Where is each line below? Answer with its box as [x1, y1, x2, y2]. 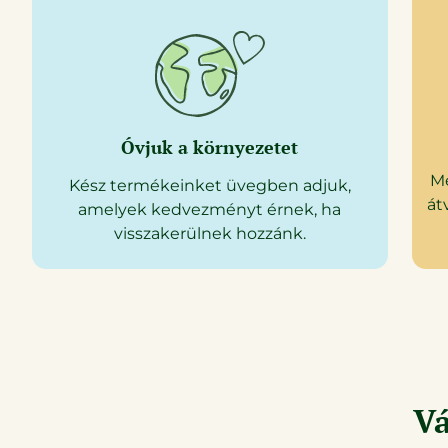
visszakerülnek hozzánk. [113, 223, 306, 243]
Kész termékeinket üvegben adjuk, [68, 175, 351, 195]
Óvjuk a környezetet [121, 134, 299, 159]
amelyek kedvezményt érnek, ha [78, 199, 342, 219]
